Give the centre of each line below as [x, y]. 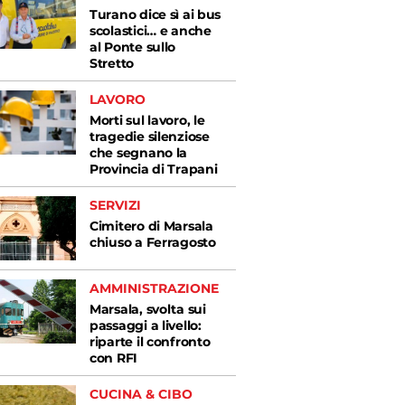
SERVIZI [116, 206]
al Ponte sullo [133, 47]
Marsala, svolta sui [148, 310]
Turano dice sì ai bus [155, 15]
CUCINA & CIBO [141, 395]
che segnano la [139, 153]
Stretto [112, 64]
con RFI [114, 358]
